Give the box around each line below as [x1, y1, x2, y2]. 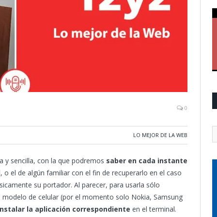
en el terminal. [130, 204, 176, 214]
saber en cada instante [104, 156, 187, 165]
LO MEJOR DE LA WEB [133, 131, 187, 139]
